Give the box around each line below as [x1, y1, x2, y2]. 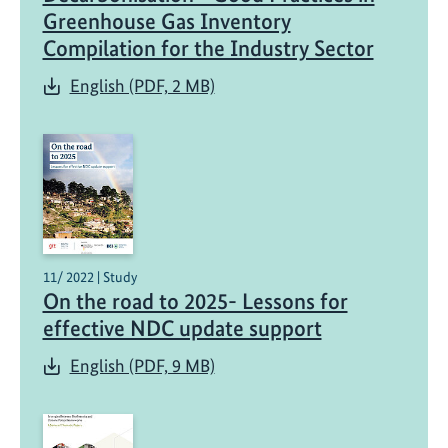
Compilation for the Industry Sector [42, 34, 374, 62]
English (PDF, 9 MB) [69, 355, 215, 377]
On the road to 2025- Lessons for [42, 288, 348, 316]
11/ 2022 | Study [42, 268, 137, 287]
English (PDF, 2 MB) [69, 75, 215, 97]
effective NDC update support [42, 315, 322, 343]
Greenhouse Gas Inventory [42, 7, 291, 35]
